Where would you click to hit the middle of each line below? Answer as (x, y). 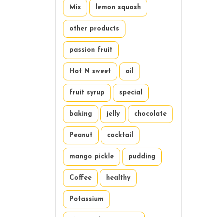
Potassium (86, 199)
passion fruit (91, 50)
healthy (118, 178)
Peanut (81, 135)
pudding (142, 156)
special (131, 93)
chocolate (150, 114)
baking (81, 114)
